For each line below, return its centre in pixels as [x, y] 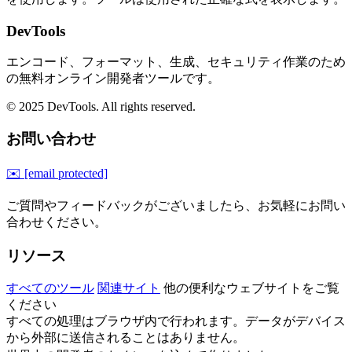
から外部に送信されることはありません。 [126, 338]
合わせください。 [57, 222]
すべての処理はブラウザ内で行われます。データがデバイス [176, 321]
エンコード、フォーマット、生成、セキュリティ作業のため [176, 62]
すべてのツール [50, 288]
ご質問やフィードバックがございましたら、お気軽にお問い [176, 205]
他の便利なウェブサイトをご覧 [251, 288]
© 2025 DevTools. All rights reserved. [101, 107]
